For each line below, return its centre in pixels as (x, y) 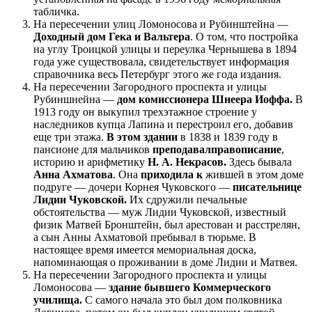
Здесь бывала (259, 162)
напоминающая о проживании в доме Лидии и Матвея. (165, 262)
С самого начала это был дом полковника (182, 299)
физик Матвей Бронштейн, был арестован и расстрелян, (167, 224)
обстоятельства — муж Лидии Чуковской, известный (160, 212)
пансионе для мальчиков (93, 149)
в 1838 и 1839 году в (228, 136)
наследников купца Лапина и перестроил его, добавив (163, 124)
